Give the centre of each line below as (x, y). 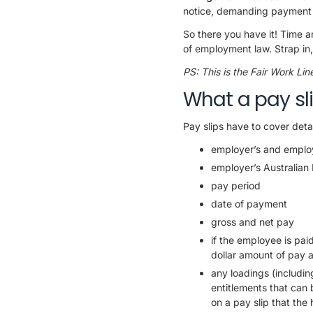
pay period (236, 185)
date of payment (249, 203)
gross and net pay (253, 221)
